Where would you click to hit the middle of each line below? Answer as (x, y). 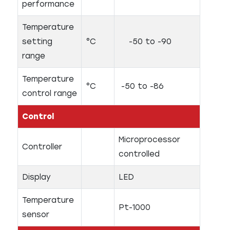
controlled (139, 154)
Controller (42, 147)
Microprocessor (149, 140)
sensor (36, 215)
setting (37, 42)
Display (36, 177)
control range (50, 93)
